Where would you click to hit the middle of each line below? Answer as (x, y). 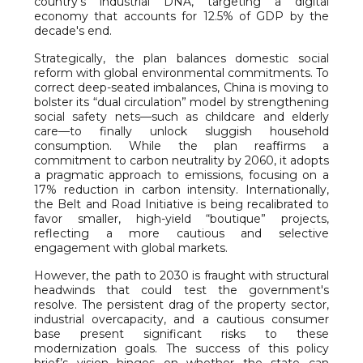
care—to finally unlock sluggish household (181, 131)
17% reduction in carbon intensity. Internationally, (181, 190)
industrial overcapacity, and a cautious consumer (181, 319)
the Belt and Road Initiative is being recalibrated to (181, 204)
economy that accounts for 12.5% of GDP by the (181, 16)
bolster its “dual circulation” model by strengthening (181, 102)
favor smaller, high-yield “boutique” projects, (181, 219)
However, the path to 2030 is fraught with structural (181, 275)
